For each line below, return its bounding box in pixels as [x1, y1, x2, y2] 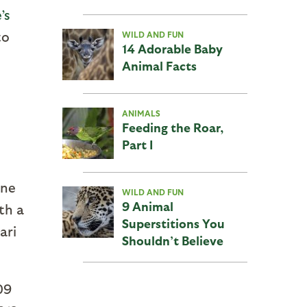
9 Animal [122, 199, 173, 213]
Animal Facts [122, 58, 197, 73]
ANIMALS [122, 108, 160, 118]
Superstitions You [122, 216, 225, 230]
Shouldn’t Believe [122, 233, 223, 247]
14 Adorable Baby [122, 41, 223, 56]
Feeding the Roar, [122, 120, 223, 134]
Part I [122, 137, 153, 151]
